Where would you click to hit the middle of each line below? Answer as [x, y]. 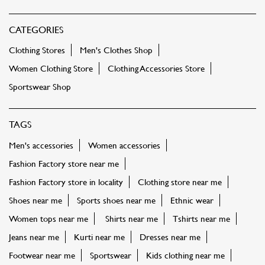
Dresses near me [170, 237]
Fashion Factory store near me [64, 163]
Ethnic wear [192, 200]
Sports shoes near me [116, 200]
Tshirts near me [201, 218]
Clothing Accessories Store [156, 68]
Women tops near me [49, 218]
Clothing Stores [37, 50]
